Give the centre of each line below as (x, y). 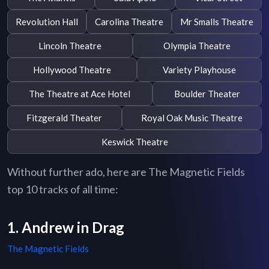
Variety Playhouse (199, 69)
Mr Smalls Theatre (217, 21)
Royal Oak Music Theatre (192, 117)
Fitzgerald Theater (65, 117)
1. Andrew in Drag (66, 228)
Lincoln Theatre (70, 45)
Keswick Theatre (134, 141)
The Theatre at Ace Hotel (80, 93)
